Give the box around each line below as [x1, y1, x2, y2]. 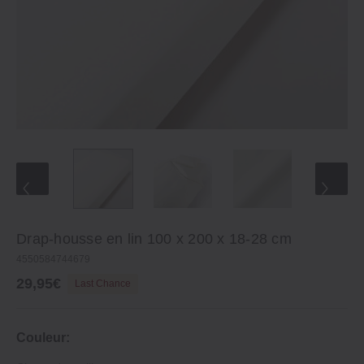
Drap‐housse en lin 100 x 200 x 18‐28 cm [16, 231, 292, 247]
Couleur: [16, 331, 70, 344]
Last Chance [75, 278, 131, 289]
